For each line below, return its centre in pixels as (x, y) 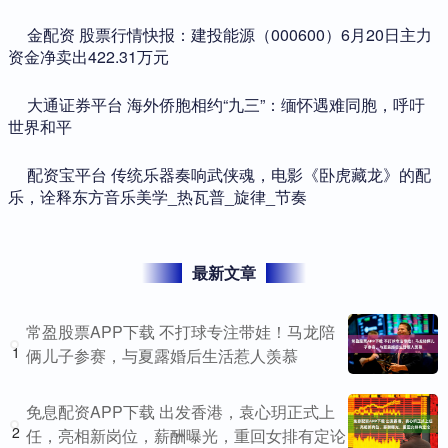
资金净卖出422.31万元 (88, 57)
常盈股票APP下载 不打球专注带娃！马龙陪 (180, 332)
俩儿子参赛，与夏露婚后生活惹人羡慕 (162, 356)
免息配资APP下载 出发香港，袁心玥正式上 (180, 412)
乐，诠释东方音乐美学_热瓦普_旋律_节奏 (157, 197)
